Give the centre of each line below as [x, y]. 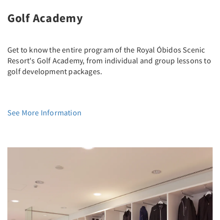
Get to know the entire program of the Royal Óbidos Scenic [106, 49]
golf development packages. [55, 71]
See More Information [44, 112]
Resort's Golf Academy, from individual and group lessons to [109, 60]
